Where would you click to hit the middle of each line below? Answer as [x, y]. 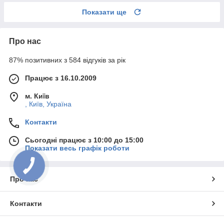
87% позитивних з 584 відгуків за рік [67, 60]
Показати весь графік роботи [77, 148]
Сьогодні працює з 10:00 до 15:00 [84, 140]
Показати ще [104, 12]
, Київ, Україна [48, 104]
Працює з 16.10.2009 [61, 78]
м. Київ [37, 96]
